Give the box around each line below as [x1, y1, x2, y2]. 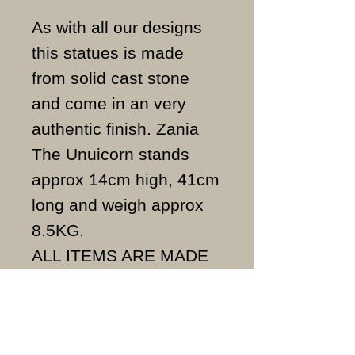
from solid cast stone [32, 68, 189, 87]
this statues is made [32, 43, 184, 62]
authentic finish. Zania [32, 119, 199, 138]
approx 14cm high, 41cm [32, 170, 219, 189]
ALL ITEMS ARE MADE [32, 246, 208, 265]
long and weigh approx [32, 195, 204, 214]
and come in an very [32, 94, 186, 113]
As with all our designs [32, 17, 202, 36]
